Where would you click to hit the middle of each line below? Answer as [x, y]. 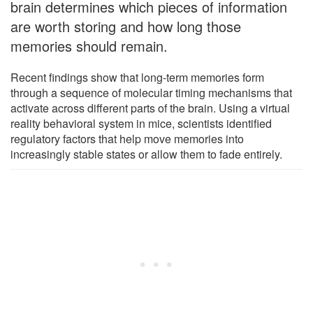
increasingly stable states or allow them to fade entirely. [146, 154]
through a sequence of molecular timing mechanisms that [151, 93]
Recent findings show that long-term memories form [137, 78]
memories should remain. [89, 46]
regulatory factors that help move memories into [127, 139]
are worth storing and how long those [126, 27]
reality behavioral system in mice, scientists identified [141, 124]
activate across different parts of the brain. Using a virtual [150, 108]
